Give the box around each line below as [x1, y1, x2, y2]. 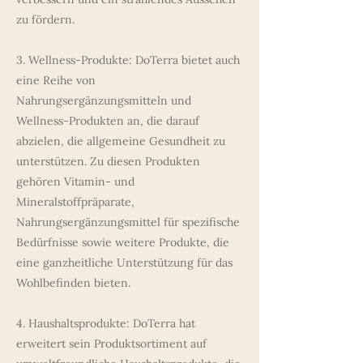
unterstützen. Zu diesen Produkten [16, 154, 200, 169]
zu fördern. [16, 12, 75, 27]
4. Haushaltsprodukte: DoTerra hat [16, 316, 195, 331]
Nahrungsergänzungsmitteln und [16, 93, 191, 108]
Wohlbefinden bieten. [16, 275, 130, 290]
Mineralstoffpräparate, [16, 194, 135, 209]
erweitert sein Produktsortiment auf [16, 336, 207, 351]
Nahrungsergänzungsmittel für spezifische [16, 215, 240, 229]
